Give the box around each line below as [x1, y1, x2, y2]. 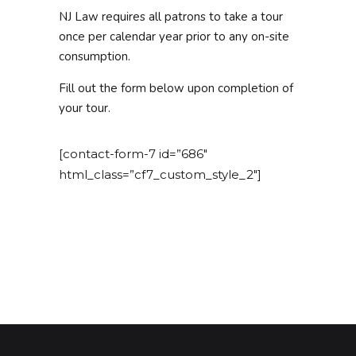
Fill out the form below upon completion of [59, 79, 293, 96]
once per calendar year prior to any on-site [59, 28, 289, 44]
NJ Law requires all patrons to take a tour [59, 8, 283, 25]
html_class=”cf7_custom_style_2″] [59, 166, 261, 182]
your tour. [59, 99, 110, 116]
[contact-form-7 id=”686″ [59, 145, 207, 161]
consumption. [59, 48, 130, 64]
